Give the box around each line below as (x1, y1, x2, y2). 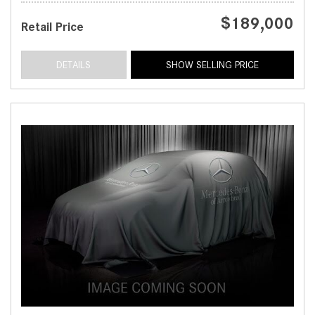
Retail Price (21, 20, 84, 34)
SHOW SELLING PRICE (165, 59, 259, 71)
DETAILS (56, 59, 91, 71)
